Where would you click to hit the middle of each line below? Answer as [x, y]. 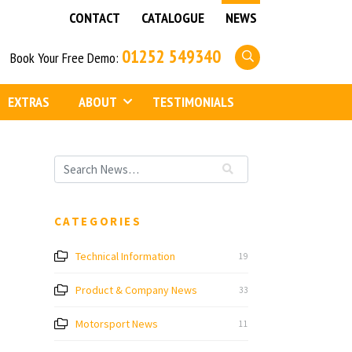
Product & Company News [136, 290]
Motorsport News [117, 324]
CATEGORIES [98, 222]
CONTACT [94, 18]
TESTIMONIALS [194, 102]
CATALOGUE [172, 18]
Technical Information [125, 257]
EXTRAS [28, 102]
